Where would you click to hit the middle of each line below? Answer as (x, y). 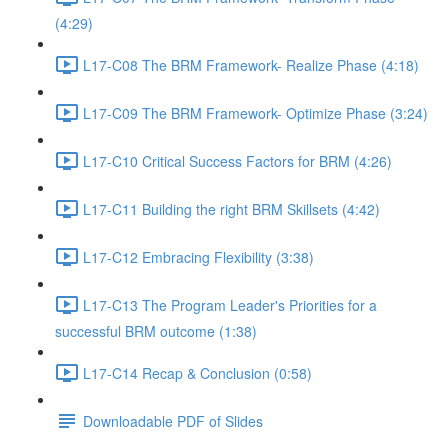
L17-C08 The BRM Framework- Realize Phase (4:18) (251, 64)
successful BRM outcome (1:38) (156, 331)
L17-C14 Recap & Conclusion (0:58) (197, 372)
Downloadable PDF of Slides (173, 420)
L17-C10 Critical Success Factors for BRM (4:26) (237, 160)
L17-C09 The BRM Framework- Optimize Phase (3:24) (255, 112)
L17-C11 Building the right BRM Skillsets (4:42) (231, 208)
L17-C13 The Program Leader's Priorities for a (230, 304)
